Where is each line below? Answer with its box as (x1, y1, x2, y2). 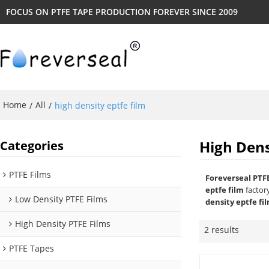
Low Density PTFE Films (15, 193, 107, 205)
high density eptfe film (55, 99, 145, 111)
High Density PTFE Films (15, 218, 110, 230)
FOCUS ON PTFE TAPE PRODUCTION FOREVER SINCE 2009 (6, 6, 238, 17)
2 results (204, 224, 240, 236)
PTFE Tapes (9, 243, 54, 255)
